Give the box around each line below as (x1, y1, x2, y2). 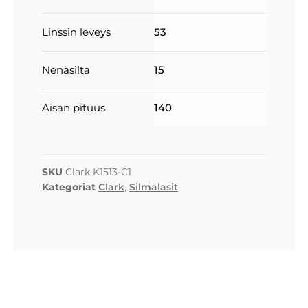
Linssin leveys (41, 25, 111, 38)
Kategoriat (41, 180, 96, 193)
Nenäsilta (41, 63, 90, 76)
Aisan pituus (41, 100, 105, 114)
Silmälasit (129, 180, 178, 193)
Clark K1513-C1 (65, 165, 131, 178)
